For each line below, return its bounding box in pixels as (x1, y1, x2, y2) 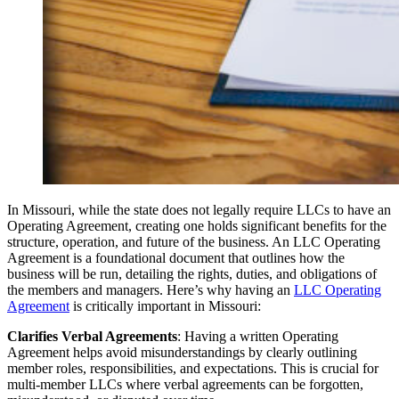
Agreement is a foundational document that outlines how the (7, 249, 345, 265)
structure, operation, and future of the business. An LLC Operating (7, 233, 380, 249)
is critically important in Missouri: (69, 297, 261, 313)
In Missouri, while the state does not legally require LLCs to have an (7, 201, 391, 217)
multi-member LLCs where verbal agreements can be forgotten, (7, 376, 363, 392)
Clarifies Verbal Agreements (7, 328, 177, 344)
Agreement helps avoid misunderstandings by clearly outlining (7, 344, 357, 360)
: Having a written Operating (177, 328, 338, 344)
